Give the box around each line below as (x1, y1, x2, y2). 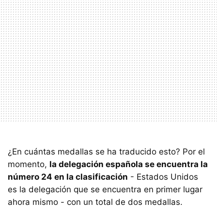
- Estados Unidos (128, 171, 198, 182)
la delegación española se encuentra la (49, 159, 208, 169)
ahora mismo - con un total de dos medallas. (8, 197, 183, 207)
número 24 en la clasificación (8, 171, 128, 182)
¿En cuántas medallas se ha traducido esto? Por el (8, 146, 205, 156)
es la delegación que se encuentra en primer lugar (8, 184, 202, 194)
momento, (8, 159, 49, 169)
